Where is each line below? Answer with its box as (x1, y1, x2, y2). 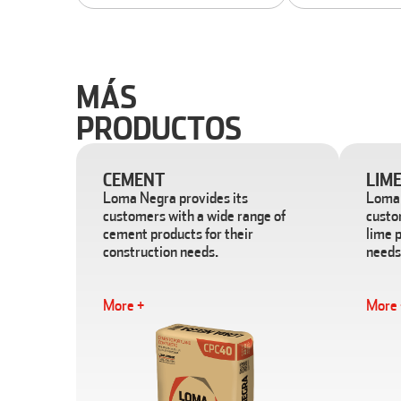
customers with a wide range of (103, 205, 286, 226)
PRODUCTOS (76, 109, 243, 147)
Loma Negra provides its (103, 187, 249, 208)
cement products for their (103, 223, 254, 243)
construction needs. (103, 241, 219, 261)
